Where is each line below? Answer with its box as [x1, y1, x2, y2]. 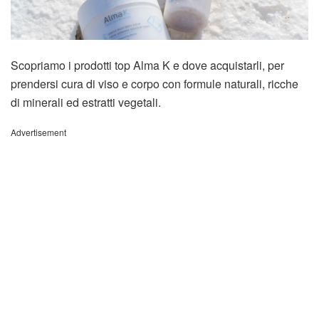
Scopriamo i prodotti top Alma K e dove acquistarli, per [11, 56, 284, 73]
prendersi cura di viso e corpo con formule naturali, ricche [11, 75, 298, 92]
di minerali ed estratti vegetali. [11, 93, 161, 110]
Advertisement [11, 125, 66, 138]
